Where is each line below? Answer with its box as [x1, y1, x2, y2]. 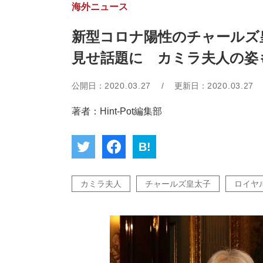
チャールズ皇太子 [145, 179, 211, 188]
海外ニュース [72, 2, 128, 12]
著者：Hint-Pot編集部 [72, 106, 162, 116]
